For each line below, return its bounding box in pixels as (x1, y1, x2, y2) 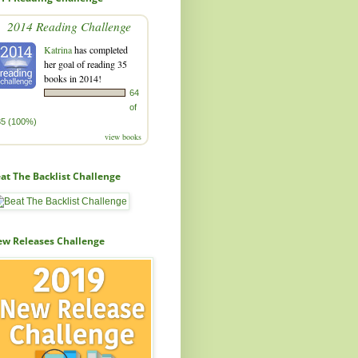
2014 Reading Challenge (6, 17, 131, 34)
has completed (72, 42, 128, 56)
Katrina (44, 42, 72, 56)
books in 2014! (44, 71, 101, 85)
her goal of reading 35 (44, 57, 127, 70)
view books (105, 130, 141, 142)
